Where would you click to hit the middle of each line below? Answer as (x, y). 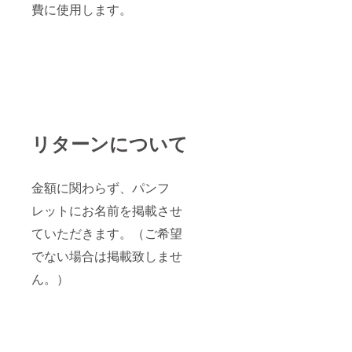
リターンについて (110, 143)
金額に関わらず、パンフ (101, 188)
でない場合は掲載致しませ (107, 256)
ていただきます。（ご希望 (107, 233)
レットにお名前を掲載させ (107, 211)
